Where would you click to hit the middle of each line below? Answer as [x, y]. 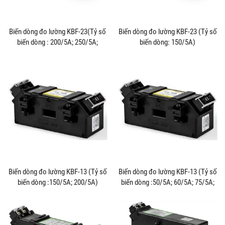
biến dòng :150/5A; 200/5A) [58, 182]
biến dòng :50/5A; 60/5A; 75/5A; [167, 182]
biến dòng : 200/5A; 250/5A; [58, 42]
